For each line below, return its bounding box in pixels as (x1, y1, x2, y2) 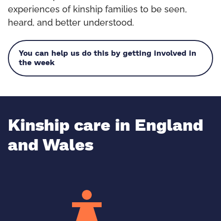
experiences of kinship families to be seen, (8, 5, 187, 15)
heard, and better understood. (8, 19, 134, 28)
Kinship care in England (8, 117, 203, 135)
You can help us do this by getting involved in (19, 49, 196, 58)
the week (19, 59, 55, 67)
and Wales (8, 137, 93, 154)
